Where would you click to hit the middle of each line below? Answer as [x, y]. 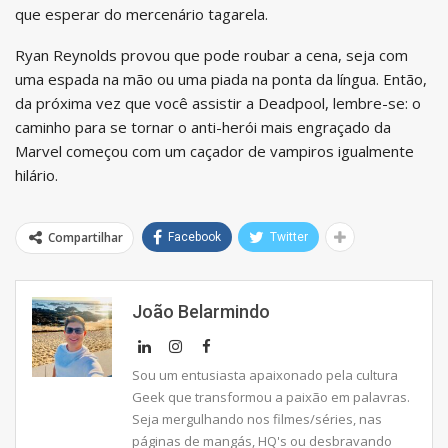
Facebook [194, 236]
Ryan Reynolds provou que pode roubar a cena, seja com [211, 54]
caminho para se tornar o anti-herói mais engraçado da [203, 126]
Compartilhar [85, 237]
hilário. [36, 174]
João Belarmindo [201, 311]
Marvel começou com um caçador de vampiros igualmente [214, 150]
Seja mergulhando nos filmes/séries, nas [257, 418]
